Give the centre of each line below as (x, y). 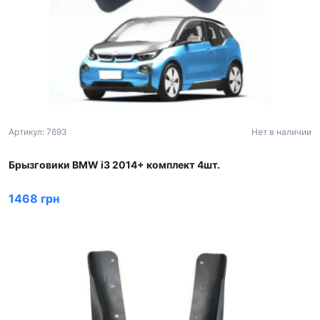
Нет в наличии (281, 132)
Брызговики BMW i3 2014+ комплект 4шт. (114, 165)
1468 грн (34, 199)
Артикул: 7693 (38, 132)
